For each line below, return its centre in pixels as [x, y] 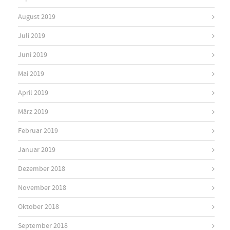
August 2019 [37, 17]
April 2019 [33, 93]
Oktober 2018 [39, 207]
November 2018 [42, 188]
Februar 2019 [38, 131]
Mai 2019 [31, 74]
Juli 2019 [32, 36]
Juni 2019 [33, 55]
